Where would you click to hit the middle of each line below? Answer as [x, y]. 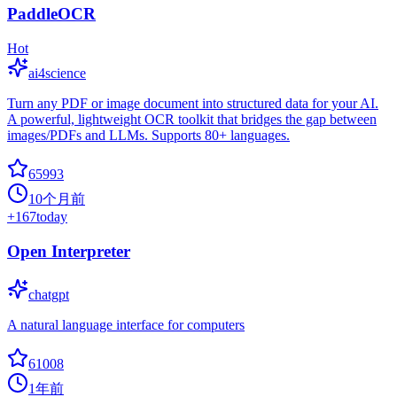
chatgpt [49, 294]
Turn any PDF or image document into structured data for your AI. [193, 104]
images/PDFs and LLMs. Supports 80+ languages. [148, 136]
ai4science [57, 74]
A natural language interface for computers [126, 324]
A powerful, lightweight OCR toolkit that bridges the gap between [192, 120]
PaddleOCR [51, 14]
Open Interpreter [69, 251]
